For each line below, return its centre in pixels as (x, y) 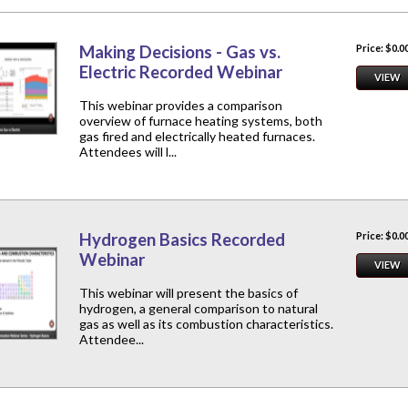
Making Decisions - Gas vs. (180, 52)
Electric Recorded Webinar (181, 72)
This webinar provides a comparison (181, 106)
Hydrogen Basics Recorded (182, 240)
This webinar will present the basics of (189, 293)
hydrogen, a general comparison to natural (199, 309)
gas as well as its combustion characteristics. (206, 324)
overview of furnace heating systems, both (201, 121)
